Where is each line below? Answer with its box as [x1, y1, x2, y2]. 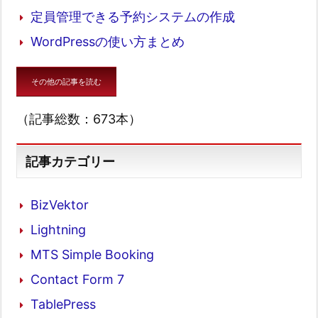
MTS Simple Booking [31, 246, 154, 262]
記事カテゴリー [26, 153, 116, 169]
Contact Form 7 [31, 271, 124, 287]
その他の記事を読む [31, 77, 102, 87]
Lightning [31, 221, 86, 237]
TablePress [31, 296, 96, 312]
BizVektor [31, 197, 89, 212]
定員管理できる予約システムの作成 [31, 9, 235, 25]
